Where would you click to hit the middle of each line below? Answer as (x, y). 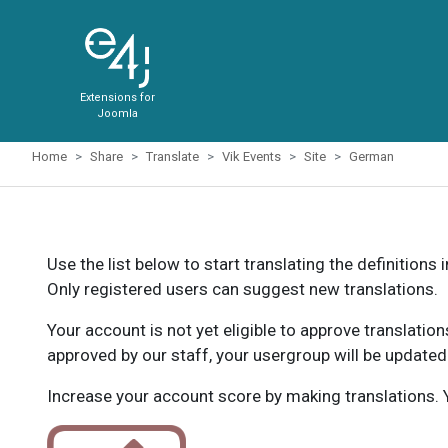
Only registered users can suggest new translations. (242, 289)
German (371, 156)
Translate (172, 156)
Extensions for (117, 97)
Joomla (117, 113)
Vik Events (251, 156)
